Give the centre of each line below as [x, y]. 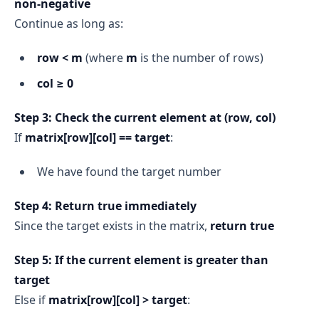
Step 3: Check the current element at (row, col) [145, 118]
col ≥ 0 [55, 84]
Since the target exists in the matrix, [112, 226]
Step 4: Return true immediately [105, 206]
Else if [31, 300]
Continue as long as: [69, 24]
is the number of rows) [200, 58]
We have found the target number [129, 172]
